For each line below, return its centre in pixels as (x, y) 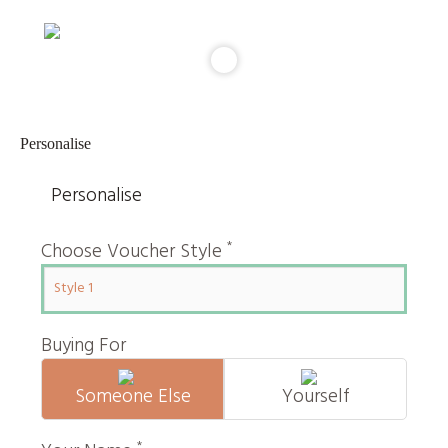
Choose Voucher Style (134, 251)
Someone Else (132, 396)
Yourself (315, 396)
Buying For (83, 345)
